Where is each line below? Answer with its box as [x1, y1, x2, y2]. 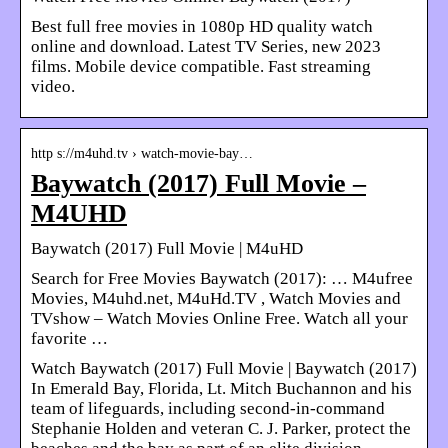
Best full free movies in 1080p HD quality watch [31, 16, 373, 36]
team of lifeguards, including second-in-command [31, 398, 385, 418]
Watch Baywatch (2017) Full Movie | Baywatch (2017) [31, 358, 417, 378]
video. [31, 76, 75, 96]
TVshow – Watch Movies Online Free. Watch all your [31, 308, 408, 328]
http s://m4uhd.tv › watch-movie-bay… [31, 145, 253, 161]
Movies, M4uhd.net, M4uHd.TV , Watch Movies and [31, 288, 401, 308]
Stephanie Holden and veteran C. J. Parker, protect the [31, 418, 411, 438]
